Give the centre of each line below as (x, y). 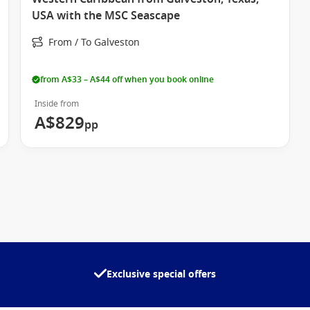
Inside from (57, 104)
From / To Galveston (94, 43)
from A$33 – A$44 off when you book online (127, 80)
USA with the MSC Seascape (106, 16)
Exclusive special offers (161, 274)
